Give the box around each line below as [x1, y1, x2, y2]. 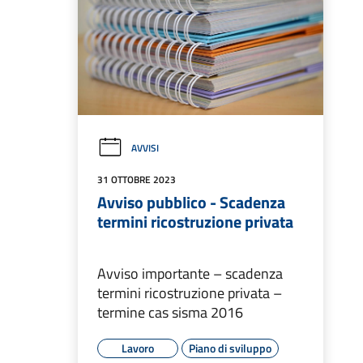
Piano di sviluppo [189, 340, 271, 357]
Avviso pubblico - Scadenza [97, 190, 285, 216]
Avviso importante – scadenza [97, 263, 283, 285]
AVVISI [131, 140, 159, 156]
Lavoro [122, 340, 154, 357]
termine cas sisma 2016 [97, 301, 243, 324]
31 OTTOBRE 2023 [97, 172, 176, 188]
